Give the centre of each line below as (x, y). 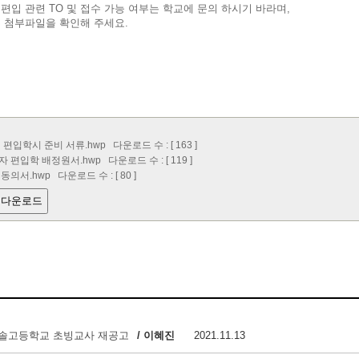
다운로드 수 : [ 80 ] (93, 175)
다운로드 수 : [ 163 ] (151, 145)
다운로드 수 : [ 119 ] (147, 160)
